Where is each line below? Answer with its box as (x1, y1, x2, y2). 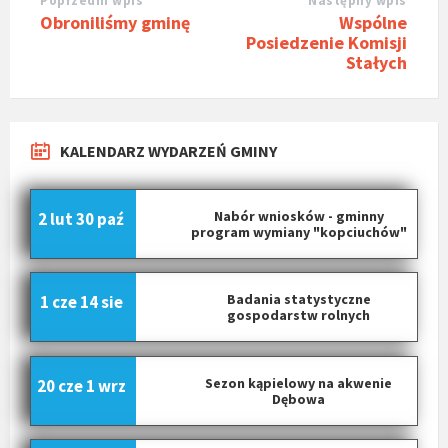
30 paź (76, 208, 124, 230)
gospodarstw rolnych (227, 306, 371, 325)
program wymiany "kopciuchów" (190, 223, 407, 241)
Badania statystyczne (226, 290, 371, 309)
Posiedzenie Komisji (246, 30, 407, 54)
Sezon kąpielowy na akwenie (205, 373, 393, 392)
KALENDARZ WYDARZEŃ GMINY (60, 140, 277, 161)
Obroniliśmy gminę (40, 10, 190, 34)
